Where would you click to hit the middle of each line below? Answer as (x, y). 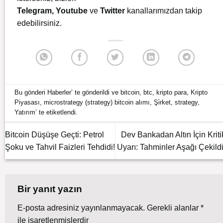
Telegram (34, 10)
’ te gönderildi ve (96, 93)
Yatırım (25, 112)
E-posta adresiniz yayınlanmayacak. (81, 208)
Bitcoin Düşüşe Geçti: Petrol (55, 134)
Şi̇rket (163, 103)
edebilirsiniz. (39, 23)
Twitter (113, 10)
